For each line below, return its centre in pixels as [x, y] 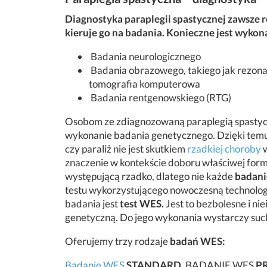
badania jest [92, 204]
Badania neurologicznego [145, 56]
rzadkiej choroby [224, 149]
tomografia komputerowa [145, 84]
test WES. [142, 204]
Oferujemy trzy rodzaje [117, 241]
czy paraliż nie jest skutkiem [126, 149]
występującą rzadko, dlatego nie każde [150, 176]
